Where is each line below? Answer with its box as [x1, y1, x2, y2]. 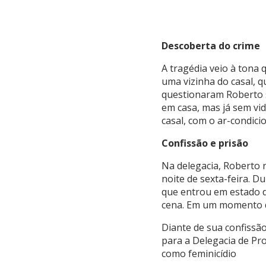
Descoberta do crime [161, 39, 260, 53]
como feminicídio [161, 247, 236, 261]
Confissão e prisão [161, 137, 248, 150]
